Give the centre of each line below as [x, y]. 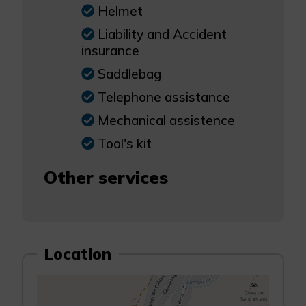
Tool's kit [125, 143]
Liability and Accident [162, 34]
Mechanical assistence [166, 120]
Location [78, 254]
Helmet [120, 11]
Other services [106, 177]
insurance [110, 51]
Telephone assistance [164, 97]
